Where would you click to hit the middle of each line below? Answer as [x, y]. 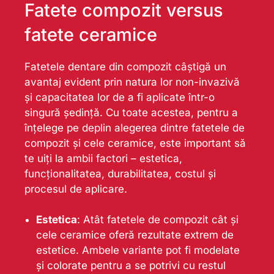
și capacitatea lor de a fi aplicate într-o [120, 97]
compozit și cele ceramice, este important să [135, 143]
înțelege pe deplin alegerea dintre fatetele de [135, 128]
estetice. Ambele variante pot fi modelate [138, 250]
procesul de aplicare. [76, 189]
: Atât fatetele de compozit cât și [157, 220]
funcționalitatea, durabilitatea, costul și [120, 173]
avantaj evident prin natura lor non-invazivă [132, 82]
